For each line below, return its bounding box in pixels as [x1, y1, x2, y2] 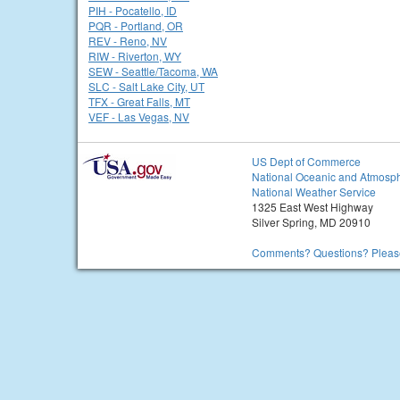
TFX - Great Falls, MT [88, 94, 190, 109]
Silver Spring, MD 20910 [252, 214, 371, 229]
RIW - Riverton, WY [88, 48, 181, 63]
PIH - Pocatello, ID [88, 3, 177, 18]
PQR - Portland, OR [88, 18, 183, 33]
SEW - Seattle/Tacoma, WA [88, 63, 218, 79]
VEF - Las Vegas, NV [88, 109, 189, 124]
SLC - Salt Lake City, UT [88, 79, 204, 94]
